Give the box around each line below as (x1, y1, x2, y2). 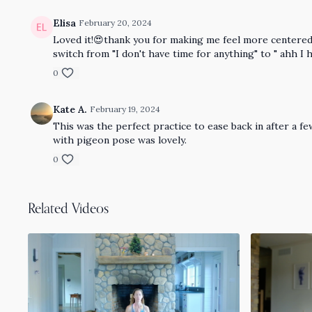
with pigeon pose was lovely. (53, 134, 187, 146)
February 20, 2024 (79, 17, 153, 28)
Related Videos (28, 202, 109, 217)
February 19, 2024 (90, 104, 161, 114)
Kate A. (53, 103, 88, 116)
